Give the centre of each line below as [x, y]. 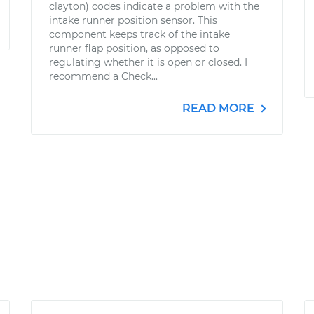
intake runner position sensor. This [133, 20]
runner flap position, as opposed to [134, 48]
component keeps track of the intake [139, 34]
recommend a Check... [103, 76]
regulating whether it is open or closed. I [148, 62]
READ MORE [220, 108]
